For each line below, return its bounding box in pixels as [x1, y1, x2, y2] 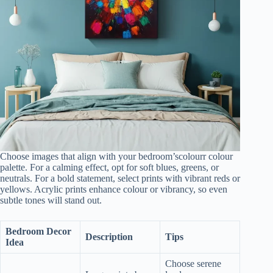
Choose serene [165, 258, 221, 269]
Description [85, 232, 133, 243]
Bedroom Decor [5, 226, 71, 237]
